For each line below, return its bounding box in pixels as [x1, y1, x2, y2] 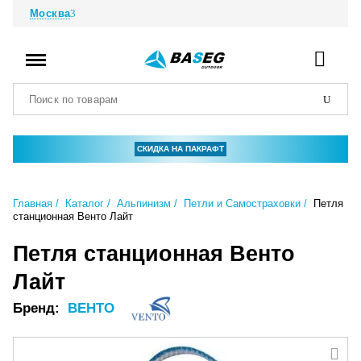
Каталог [65, 197, 104, 210]
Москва [30, 7, 71, 19]
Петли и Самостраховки [184, 197, 301, 210]
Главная [13, 197, 52, 210]
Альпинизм [117, 197, 171, 210]
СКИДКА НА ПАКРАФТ [137, 144, 224, 154]
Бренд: [13, 301, 64, 317]
